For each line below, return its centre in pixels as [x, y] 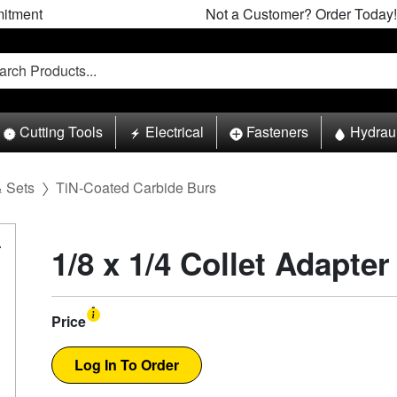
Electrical [174, 132]
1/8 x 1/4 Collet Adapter [221, 263]
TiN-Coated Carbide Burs [136, 187]
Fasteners [277, 132]
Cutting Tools [62, 132]
